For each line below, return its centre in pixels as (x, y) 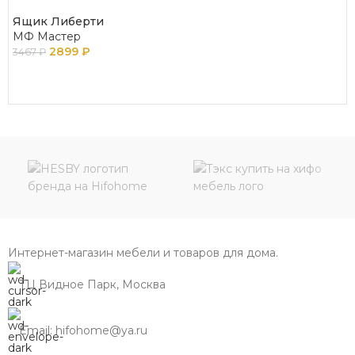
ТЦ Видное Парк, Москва (92, 285)
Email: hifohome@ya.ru (83, 331)
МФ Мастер (47, 37)
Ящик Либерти (58, 22)
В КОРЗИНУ (54, 74)
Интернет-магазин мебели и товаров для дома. (143, 253)
